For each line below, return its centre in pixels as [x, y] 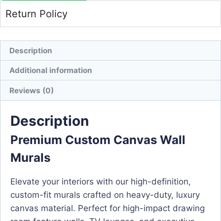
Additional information [51, 71]
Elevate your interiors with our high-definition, [101, 181]
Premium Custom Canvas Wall [98, 140]
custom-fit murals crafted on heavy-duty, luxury [105, 195]
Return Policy [37, 14]
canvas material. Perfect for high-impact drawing [108, 208]
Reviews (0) [32, 90]
